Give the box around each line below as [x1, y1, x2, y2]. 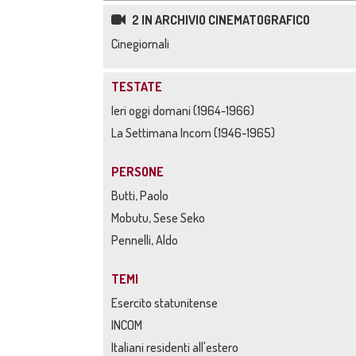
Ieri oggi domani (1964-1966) [111, 103, 254, 118]
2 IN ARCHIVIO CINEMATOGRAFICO [130, 12, 310, 28]
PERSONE [111, 164, 164, 180]
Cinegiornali [111, 36, 169, 52]
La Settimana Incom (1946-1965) [111, 125, 275, 141]
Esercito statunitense [111, 295, 218, 311]
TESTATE [111, 79, 162, 95]
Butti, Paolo [111, 188, 168, 203]
